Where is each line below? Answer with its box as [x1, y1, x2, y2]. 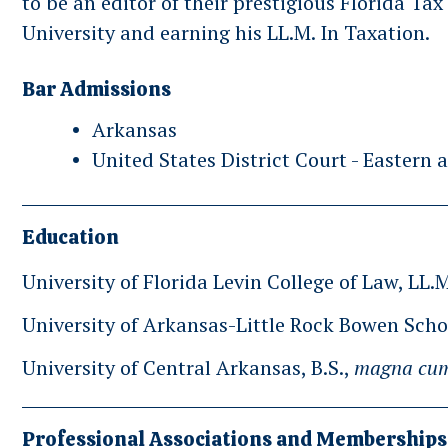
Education [22, 224, 120, 250]
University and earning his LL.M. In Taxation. [22, 19, 435, 46]
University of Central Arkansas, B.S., [22, 354, 355, 381]
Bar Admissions [22, 76, 172, 102]
